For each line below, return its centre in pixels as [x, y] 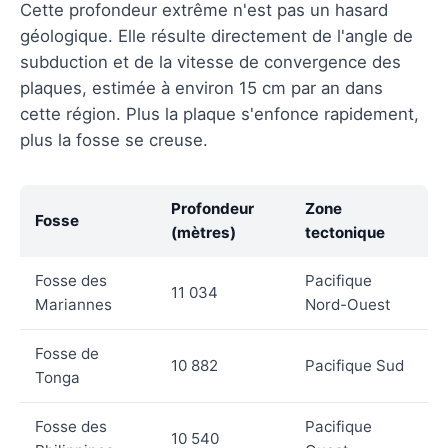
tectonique [345, 232]
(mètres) [203, 232]
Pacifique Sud [354, 365]
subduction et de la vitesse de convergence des [210, 61]
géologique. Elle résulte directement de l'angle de [216, 35]
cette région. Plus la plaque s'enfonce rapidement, [219, 113]
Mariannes [73, 304]
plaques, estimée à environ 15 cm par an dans [201, 87]
